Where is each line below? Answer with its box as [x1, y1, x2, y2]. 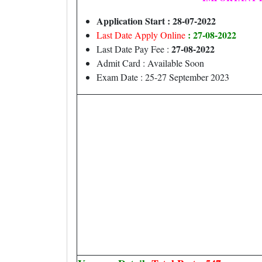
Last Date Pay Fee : [96, 43, 169, 55]
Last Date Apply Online [96, 29, 188, 41]
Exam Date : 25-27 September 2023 [96, 71, 229, 83]
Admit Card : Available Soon [96, 57, 204, 69]
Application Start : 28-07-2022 [96, 14, 216, 27]
